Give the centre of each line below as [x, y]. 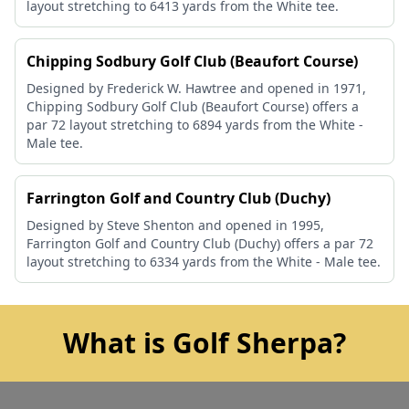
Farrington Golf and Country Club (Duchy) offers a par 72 [200, 243]
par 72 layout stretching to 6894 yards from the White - [195, 125]
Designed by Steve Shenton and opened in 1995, [175, 225]
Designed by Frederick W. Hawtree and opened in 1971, [196, 88]
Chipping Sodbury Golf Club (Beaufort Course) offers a [193, 106]
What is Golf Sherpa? [204, 343]
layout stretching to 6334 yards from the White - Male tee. [204, 262]
